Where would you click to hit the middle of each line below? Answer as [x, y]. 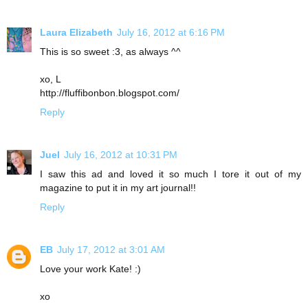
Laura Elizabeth [76, 32]
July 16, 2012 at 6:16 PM [171, 32]
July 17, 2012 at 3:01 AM [111, 249]
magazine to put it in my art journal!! [118, 187]
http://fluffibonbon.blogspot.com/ [110, 92]
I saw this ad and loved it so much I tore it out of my [170, 174]
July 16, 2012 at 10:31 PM [121, 154]
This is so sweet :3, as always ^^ [110, 51]
